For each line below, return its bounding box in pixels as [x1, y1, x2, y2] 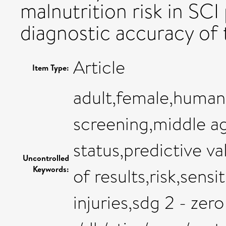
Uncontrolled [23, 152, 69, 163]
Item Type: [32, 62, 69, 73]
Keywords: [33, 163, 69, 175]
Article [73, 54, 125, 81]
